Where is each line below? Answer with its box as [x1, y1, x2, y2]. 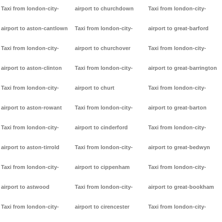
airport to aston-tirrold [1, 144, 59, 151]
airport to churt [74, 85, 114, 91]
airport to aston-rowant [1, 105, 62, 111]
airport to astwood [1, 184, 50, 190]
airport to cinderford [74, 124, 128, 131]
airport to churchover [74, 45, 130, 52]
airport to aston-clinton [1, 65, 62, 71]
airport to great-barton [148, 105, 207, 111]
